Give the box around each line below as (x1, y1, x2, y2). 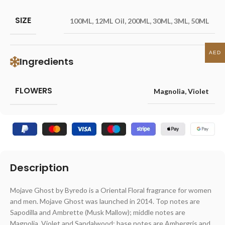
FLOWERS (15, 85, 52, 97)
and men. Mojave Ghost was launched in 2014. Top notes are (10, 197, 200, 206)
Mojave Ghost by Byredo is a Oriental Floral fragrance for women (10, 186, 211, 195)
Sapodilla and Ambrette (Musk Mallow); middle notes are (10, 208, 185, 217)
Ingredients (20, 55, 73, 68)
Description (10, 161, 69, 175)
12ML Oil (95, 17, 125, 26)
